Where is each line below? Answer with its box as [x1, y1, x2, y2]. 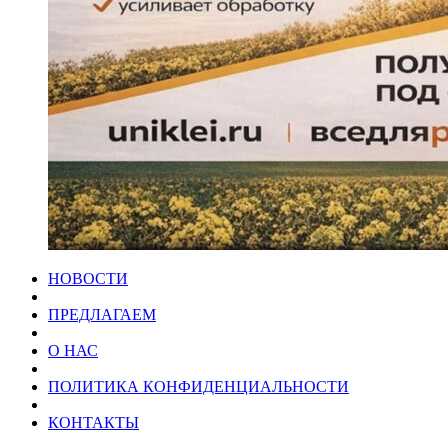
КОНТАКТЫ [48, 414, 139, 432]
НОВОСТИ [48, 270, 128, 288]
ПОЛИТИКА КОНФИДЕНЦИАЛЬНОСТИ [48, 378, 349, 396]
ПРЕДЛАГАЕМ [48, 306, 156, 324]
